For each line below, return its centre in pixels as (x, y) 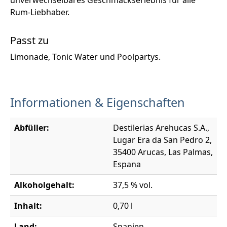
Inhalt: (28, 205)
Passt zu (29, 40)
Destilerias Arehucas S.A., (161, 127)
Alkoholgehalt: (44, 185)
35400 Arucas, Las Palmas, (163, 152)
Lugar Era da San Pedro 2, (162, 140)
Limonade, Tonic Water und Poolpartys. (85, 56)
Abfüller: (32, 127)
